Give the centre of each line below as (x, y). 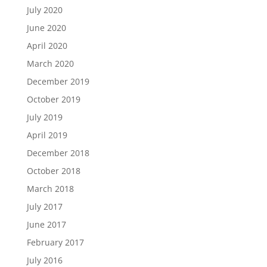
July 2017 (44, 207)
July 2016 (44, 260)
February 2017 (55, 242)
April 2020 (47, 46)
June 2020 (46, 28)
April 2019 (47, 135)
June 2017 (46, 224)
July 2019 (44, 117)
